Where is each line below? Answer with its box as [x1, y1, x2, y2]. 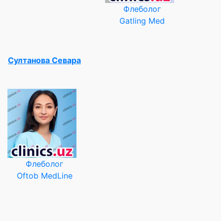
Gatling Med [119, 15, 165, 26]
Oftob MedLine [16, 170, 73, 181]
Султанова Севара [8, 55, 81, 65]
